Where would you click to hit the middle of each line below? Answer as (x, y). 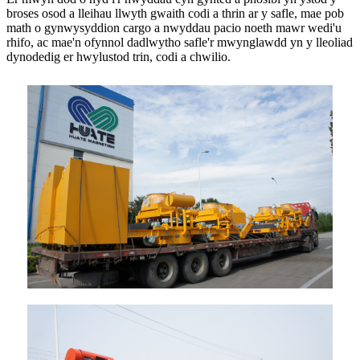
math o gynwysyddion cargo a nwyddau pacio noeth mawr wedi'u (174, 28)
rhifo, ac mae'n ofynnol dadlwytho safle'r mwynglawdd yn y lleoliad (180, 43)
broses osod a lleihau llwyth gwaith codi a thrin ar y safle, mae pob (175, 14)
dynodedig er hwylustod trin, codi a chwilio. (119, 57)
